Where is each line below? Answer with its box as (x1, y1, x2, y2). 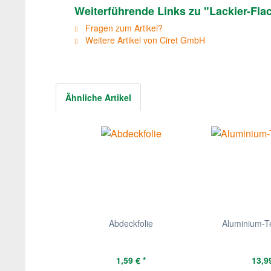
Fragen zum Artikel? (83, 22, 163, 34)
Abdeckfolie (109, 217, 154, 229)
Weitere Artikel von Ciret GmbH (83, 34, 205, 46)
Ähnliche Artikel (65, 91, 131, 103)
